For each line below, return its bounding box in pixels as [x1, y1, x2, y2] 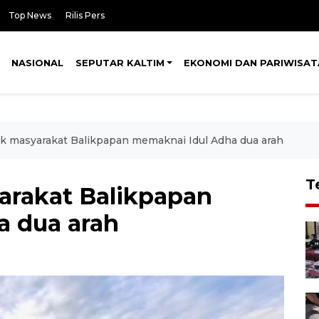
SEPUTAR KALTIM [75, 57, 164, 68]
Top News [9, 10, 51, 21]
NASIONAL [11, 57, 63, 68]
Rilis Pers [66, 10, 105, 21]
